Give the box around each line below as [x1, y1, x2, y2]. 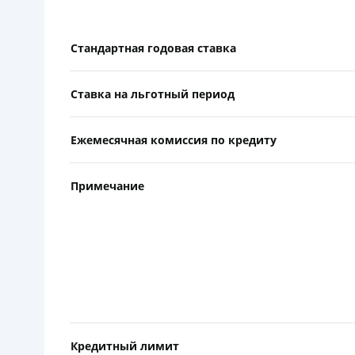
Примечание [71, 177, 144, 193]
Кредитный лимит [71, 338, 179, 353]
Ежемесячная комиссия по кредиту [71, 132, 277, 147]
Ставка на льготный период [71, 86, 235, 101]
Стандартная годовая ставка [71, 40, 236, 55]
